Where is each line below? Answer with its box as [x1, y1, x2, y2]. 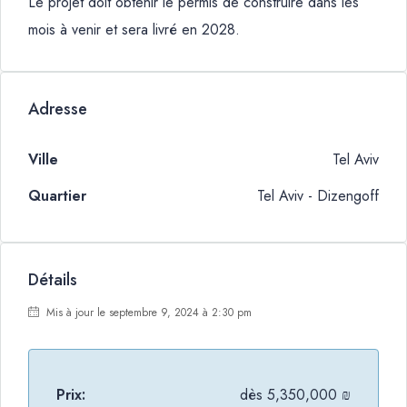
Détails [28, 268, 77, 292]
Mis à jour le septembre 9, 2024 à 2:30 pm [43, 304, 252, 321]
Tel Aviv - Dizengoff [257, 185, 379, 206]
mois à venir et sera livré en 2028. [28, 19, 240, 40]
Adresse [28, 97, 87, 121]
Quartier [28, 185, 86, 206]
